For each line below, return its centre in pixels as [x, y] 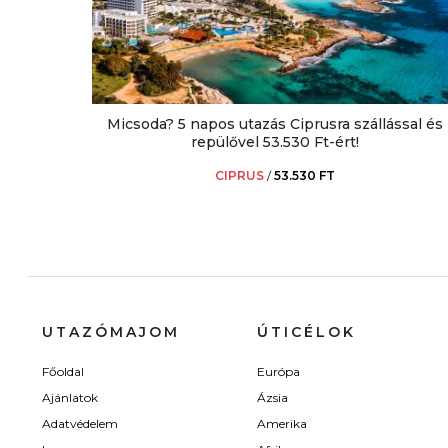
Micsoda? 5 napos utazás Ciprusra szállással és [275, 123]
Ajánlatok [70, 398]
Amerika [282, 424]
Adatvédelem [80, 424]
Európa [278, 372]
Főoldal [63, 372]
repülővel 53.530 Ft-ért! [275, 141]
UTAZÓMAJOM [111, 332]
